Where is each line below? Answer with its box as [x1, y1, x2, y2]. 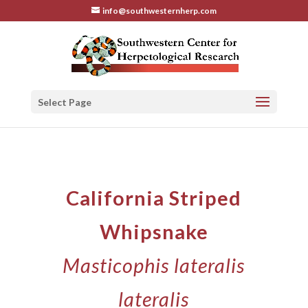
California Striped [66, 186, 242, 210]
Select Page [37, 96, 91, 108]
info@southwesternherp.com [102, 5, 217, 16]
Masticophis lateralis [63, 253, 245, 277]
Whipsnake [99, 219, 208, 243]
